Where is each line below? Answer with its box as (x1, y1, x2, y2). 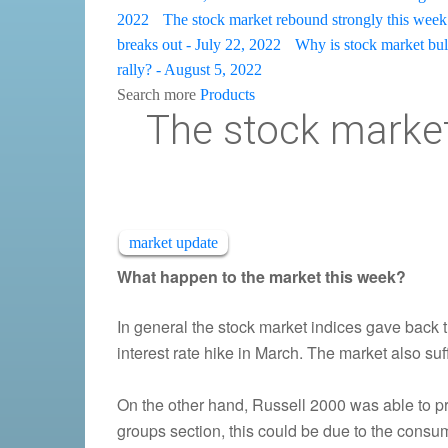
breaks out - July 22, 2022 (117, 35, 281, 53)
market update (129, 233, 218, 251)
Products (200, 85, 255, 103)
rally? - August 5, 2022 (117, 60, 262, 78)
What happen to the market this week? (117, 264, 406, 288)
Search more (117, 85, 200, 103)
